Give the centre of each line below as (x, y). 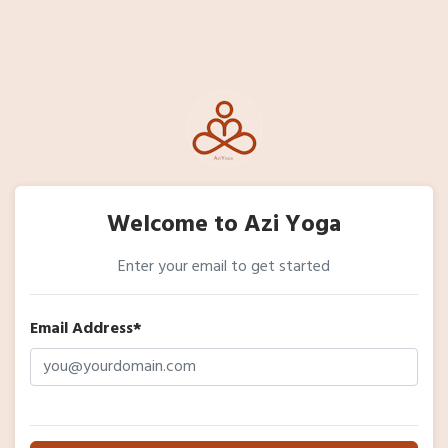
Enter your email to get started (224, 267)
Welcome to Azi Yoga (224, 225)
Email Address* (86, 329)
